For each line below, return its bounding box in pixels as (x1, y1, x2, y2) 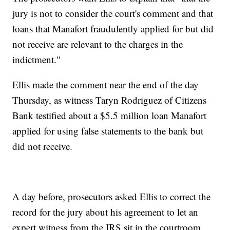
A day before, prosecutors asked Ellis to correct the (12, 190, 211, 203)
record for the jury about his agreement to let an (12, 205, 199, 219)
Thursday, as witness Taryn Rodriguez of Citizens (12, 93, 207, 107)
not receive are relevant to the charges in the (12, 37, 183, 51)
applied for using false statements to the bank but (12, 124, 204, 138)
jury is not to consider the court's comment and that (12, 7, 214, 20)
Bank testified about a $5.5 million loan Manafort (12, 109, 207, 122)
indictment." (12, 53, 61, 66)
